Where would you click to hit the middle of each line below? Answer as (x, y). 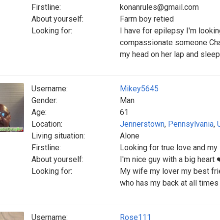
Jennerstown (142, 124)
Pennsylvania (191, 124)
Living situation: (58, 136)
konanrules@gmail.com (159, 7)
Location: (47, 124)
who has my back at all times (169, 183)
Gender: (44, 100)
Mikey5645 (139, 89)
